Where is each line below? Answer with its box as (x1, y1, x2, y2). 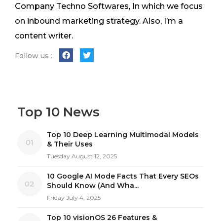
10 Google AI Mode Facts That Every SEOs (47, 172, 199, 181)
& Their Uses (47, 140, 93, 149)
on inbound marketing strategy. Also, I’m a (15, 16, 183, 26)
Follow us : (15, 51, 52, 61)
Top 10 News (17, 104, 100, 120)
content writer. (15, 31, 73, 41)
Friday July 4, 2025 (47, 194, 101, 202)
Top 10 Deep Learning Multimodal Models (47, 130, 199, 140)
